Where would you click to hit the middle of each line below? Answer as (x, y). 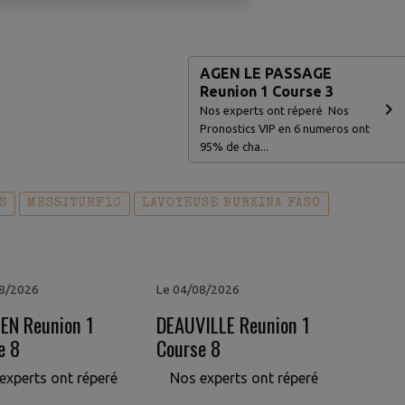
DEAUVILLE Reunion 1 (233, 324)
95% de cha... (235, 146)
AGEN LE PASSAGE (266, 73)
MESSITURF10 (75, 203)
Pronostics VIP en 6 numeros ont (285, 128)
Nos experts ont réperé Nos (275, 110)
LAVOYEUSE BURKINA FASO (232, 203)
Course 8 (188, 347)
